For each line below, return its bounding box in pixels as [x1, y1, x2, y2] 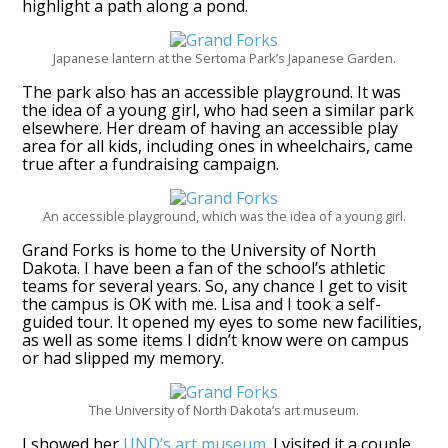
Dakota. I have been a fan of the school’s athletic [22, 257, 386, 280]
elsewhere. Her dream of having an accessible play [22, 117, 399, 140]
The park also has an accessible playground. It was [22, 81, 402, 104]
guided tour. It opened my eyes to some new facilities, [22, 311, 423, 334]
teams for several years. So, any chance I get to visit [22, 275, 408, 298]
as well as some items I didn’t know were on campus [22, 329, 410, 352]
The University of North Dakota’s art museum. [89, 401, 359, 420]
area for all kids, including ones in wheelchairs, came [22, 135, 414, 158]
